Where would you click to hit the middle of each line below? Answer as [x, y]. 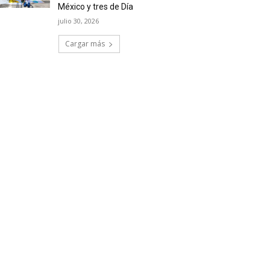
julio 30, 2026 [79, 21]
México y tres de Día [96, 7]
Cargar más [85, 44]
